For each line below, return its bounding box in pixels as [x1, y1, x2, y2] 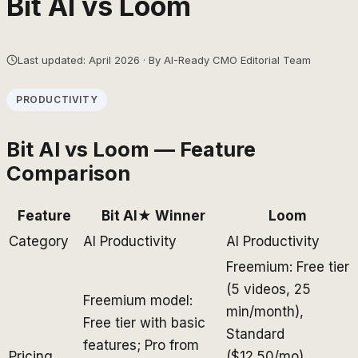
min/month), [226, 303, 304, 320]
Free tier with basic [83, 314, 205, 331]
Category [9, 233, 69, 249]
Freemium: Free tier [226, 258, 349, 275]
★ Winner [137, 207, 205, 224]
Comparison [6, 160, 130, 185]
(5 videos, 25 [226, 280, 311, 297]
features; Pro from [83, 336, 199, 353]
